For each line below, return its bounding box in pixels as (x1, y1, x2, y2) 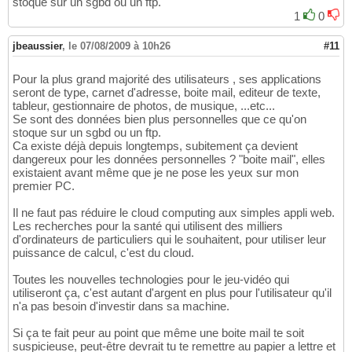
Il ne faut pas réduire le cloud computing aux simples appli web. (13, 205, 335, 219)
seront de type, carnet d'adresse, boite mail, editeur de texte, (13, 85, 321, 99)
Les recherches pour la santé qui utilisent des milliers (13, 218, 283, 233)
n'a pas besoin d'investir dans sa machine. (13, 299, 229, 313)
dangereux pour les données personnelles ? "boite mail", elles (13, 152, 325, 166)
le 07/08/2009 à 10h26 (68, 39, 170, 52)
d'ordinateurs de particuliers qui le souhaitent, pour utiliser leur (13, 232, 326, 246)
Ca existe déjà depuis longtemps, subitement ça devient (13, 138, 298, 152)
